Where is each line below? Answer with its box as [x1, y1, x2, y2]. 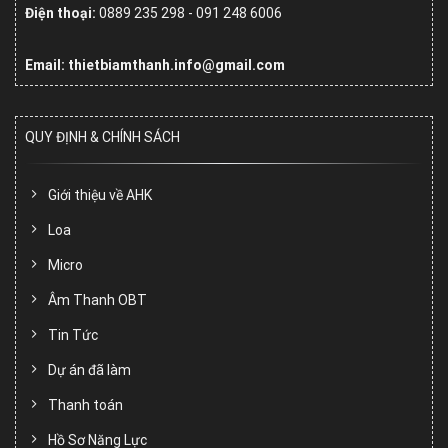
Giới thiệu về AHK [48, 186, 152, 203]
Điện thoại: [25, 5, 96, 22]
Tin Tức [48, 326, 98, 343]
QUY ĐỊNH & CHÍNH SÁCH [25, 129, 180, 146]
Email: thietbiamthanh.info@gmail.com [25, 57, 285, 74]
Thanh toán [48, 396, 123, 413]
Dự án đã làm [48, 361, 131, 378]
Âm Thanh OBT [48, 291, 147, 308]
